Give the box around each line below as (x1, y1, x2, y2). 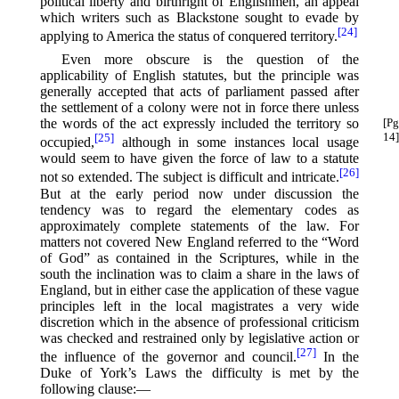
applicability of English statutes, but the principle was (39, 68, 360, 84)
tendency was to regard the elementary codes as (39, 201, 360, 217)
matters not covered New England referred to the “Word (39, 233, 360, 249)
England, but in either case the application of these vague (39, 281, 360, 297)
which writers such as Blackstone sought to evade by (39, 9, 360, 25)
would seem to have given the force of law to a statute (39, 151, 360, 167)
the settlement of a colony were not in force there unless (39, 100, 360, 116)
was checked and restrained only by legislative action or (39, 330, 360, 346)
